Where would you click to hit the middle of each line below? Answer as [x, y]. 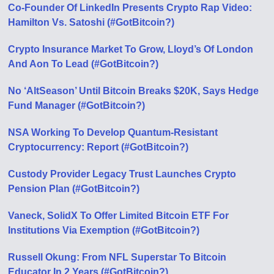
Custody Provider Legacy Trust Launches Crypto [122, 174]
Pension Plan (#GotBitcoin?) [74, 189]
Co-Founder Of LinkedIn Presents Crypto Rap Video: [130, 8]
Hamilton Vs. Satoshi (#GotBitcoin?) [91, 22]
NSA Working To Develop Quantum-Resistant [113, 132]
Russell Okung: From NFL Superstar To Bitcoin [117, 257]
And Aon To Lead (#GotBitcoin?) [83, 64]
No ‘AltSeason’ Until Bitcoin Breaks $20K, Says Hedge [134, 91]
